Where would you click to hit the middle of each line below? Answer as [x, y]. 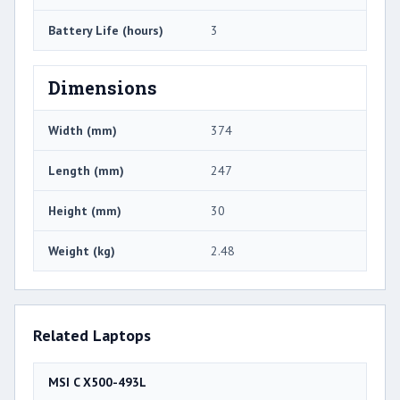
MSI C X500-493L [97, 382]
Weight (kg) [82, 250]
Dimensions [103, 87]
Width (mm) [83, 130]
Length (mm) [86, 170]
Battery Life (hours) [106, 30]
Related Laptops [92, 335]
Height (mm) [85, 210]
